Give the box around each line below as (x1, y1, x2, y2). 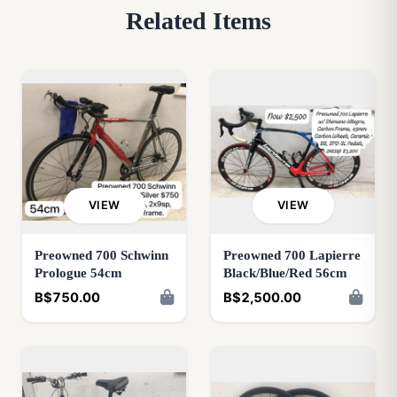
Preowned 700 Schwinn (35, 246, 168, 262)
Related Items (126, 6, 271, 35)
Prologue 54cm (35, 264, 122, 280)
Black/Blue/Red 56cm (223, 264, 347, 280)
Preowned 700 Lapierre (223, 246, 361, 262)
